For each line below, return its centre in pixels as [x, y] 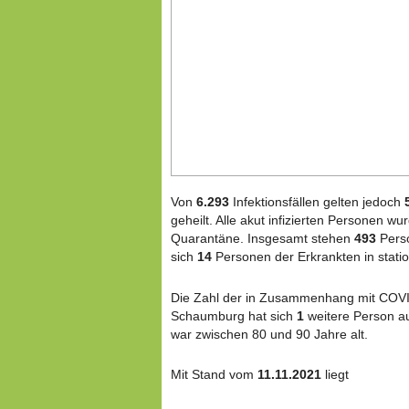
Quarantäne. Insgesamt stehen [262, 239]
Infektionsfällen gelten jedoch [319, 202]
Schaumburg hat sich [234, 315]
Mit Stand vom [214, 374]
